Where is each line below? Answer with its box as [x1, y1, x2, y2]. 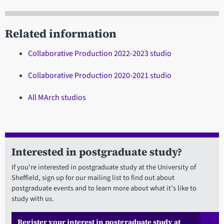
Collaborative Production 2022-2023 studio [27, 47, 171, 59]
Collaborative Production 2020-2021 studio [27, 69, 171, 81]
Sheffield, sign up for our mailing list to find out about [11, 172, 174, 183]
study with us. [11, 193, 54, 204]
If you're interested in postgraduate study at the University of [11, 161, 196, 172]
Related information [5, 25, 116, 41]
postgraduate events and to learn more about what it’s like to [11, 182, 196, 193]
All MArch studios [27, 91, 86, 103]
